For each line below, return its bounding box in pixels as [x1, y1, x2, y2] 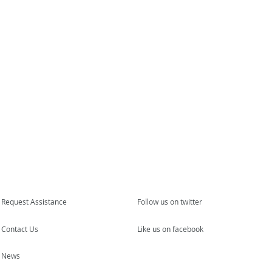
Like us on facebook [137, 224, 203, 234]
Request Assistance [1, 197, 67, 206]
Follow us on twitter [137, 197, 202, 206]
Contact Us [1, 224, 38, 234]
